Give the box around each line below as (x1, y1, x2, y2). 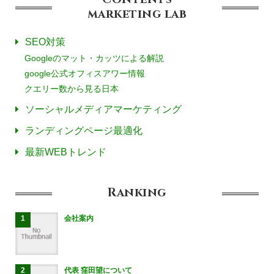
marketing (87, 6, 165, 22)
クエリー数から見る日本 (24, 84, 119, 94)
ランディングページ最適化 (25, 125, 143, 136)
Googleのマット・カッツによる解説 (24, 53, 164, 63)
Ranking (108, 185, 166, 201)
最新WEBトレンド (25, 147, 106, 157)
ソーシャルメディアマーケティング (25, 104, 182, 114)
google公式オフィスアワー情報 (24, 68, 145, 78)
